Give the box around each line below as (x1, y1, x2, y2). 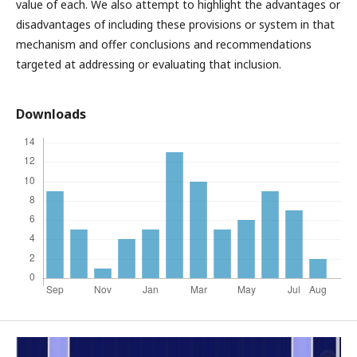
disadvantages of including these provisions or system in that (16, 16, 335, 32)
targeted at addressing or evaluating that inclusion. (16, 56, 281, 72)
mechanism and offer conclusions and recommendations (16, 36, 312, 52)
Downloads (16, 104, 86, 123)
